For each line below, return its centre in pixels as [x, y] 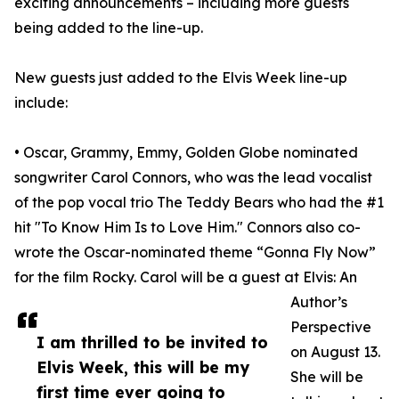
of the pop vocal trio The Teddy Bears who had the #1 [199, 203]
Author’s [319, 302]
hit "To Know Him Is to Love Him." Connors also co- [187, 228]
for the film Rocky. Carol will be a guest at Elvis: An [186, 277]
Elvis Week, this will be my [143, 367]
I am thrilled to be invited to [152, 342]
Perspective [331, 327]
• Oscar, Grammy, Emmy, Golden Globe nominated [186, 153]
